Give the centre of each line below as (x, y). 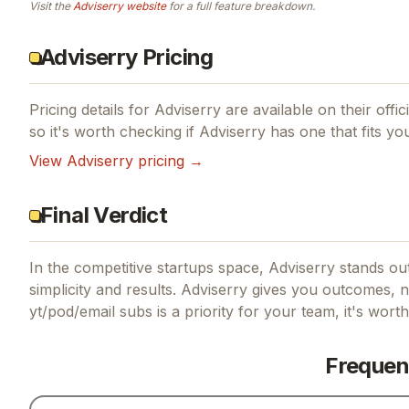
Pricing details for (92, 109)
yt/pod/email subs (91, 311)
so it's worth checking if (114, 131)
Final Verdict (104, 215)
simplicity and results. (103, 289)
